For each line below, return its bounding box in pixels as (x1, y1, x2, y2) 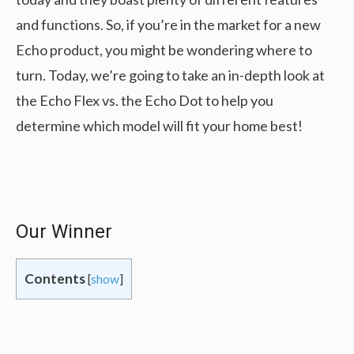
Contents (24, 270, 85, 287)
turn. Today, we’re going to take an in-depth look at (16, 66, 325, 84)
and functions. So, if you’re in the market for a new (16, 16, 321, 33)
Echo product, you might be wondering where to (16, 41, 312, 58)
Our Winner (16, 220, 112, 243)
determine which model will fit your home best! (16, 117, 303, 134)
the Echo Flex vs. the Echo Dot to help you (16, 92, 273, 109)
